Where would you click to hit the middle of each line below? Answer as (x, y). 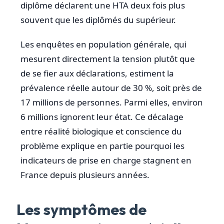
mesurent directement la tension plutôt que (108, 59)
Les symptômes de (81, 209)
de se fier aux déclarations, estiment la (97, 73)
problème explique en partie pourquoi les (102, 146)
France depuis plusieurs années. (85, 175)
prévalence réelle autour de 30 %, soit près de (111, 88)
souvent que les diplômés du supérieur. (98, 19)
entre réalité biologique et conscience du (101, 131)
